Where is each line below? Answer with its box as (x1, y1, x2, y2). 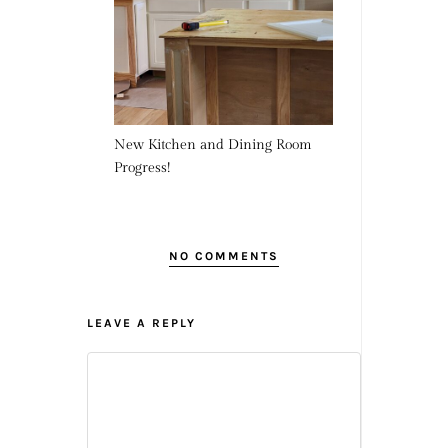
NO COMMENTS (168, 249, 279, 263)
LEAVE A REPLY (86, 316, 196, 330)
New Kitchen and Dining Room (113, 137, 312, 153)
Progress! (113, 160, 170, 176)
